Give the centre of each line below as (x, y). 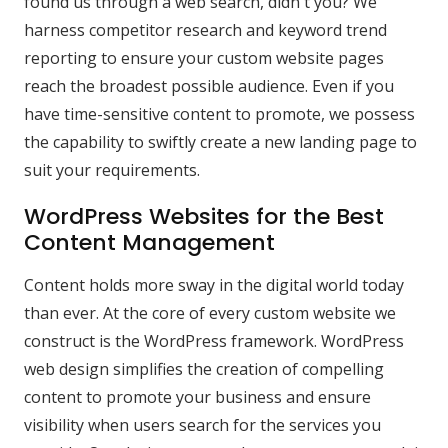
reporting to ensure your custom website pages (204, 58)
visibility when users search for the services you (202, 425)
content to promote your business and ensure (197, 397)
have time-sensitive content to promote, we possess (219, 114)
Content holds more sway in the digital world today (214, 285)
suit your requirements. (112, 170)
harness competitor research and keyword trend (205, 30)
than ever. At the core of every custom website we (210, 313)
